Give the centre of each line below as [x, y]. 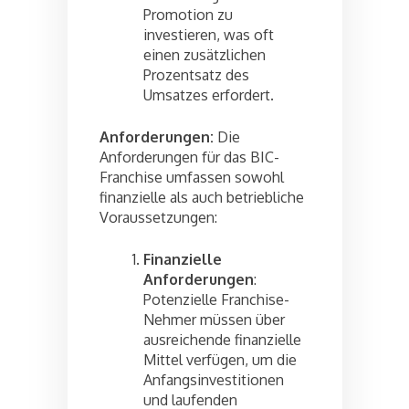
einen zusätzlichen [204, 54]
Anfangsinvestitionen [214, 379]
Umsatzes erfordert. [209, 94]
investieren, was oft [209, 34]
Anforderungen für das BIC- [189, 157]
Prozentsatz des [196, 74]
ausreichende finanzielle [222, 339]
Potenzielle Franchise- [216, 299]
